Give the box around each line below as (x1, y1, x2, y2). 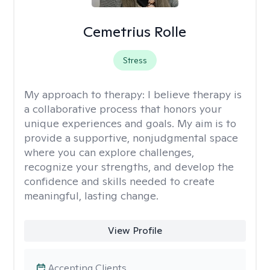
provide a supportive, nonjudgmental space (24, 131, 238, 145)
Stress (122, 55, 147, 66)
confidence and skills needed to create (24, 174, 215, 188)
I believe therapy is (148, 87, 242, 101)
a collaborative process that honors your (24, 102, 222, 116)
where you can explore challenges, (24, 145, 194, 159)
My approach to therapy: (24, 87, 148, 101)
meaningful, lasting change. (24, 189, 159, 202)
